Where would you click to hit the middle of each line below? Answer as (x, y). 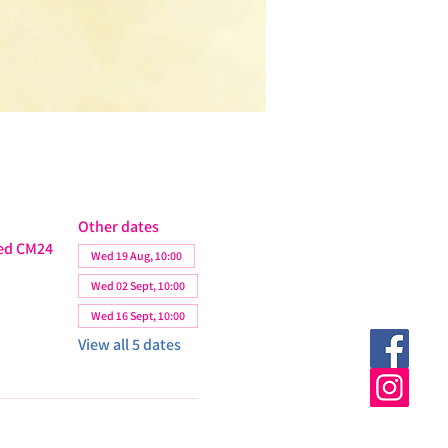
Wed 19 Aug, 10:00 (136, 255)
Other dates (118, 226)
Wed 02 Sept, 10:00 (137, 285)
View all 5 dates (129, 344)
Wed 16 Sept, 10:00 (137, 315)
